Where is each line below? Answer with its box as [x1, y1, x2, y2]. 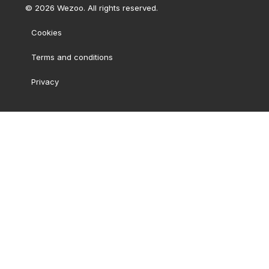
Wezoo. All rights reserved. [54, 3, 158, 13]
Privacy [31, 77, 59, 87]
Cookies [31, 28, 62, 38]
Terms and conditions [31, 52, 113, 62]
